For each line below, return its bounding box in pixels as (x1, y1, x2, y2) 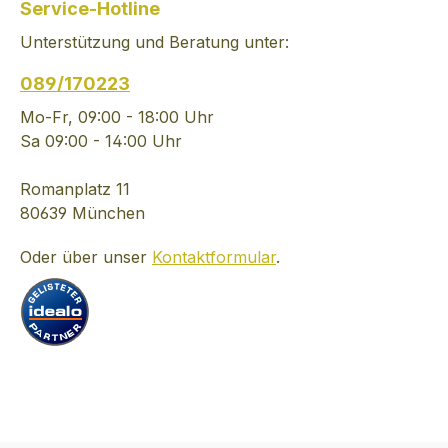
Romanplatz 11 (20, 179, 130, 199)
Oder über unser (20, 247, 152, 267)
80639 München (20, 203, 145, 223)
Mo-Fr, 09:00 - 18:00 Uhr (20, 107, 214, 127)
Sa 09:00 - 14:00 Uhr (20, 131, 182, 151)
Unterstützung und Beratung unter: (20, 32, 289, 52)
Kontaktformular (152, 247, 276, 267)
